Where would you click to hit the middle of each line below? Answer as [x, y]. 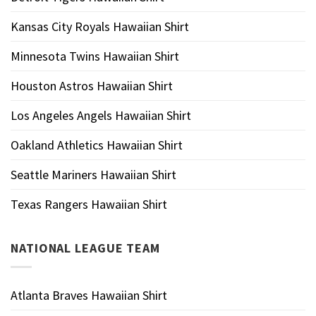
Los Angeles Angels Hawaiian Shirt [101, 115]
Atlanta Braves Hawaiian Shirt [89, 296]
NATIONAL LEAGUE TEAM [85, 248]
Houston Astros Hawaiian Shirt [92, 85]
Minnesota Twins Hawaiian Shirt [95, 56]
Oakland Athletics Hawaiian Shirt [97, 145]
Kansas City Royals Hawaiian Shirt [100, 26]
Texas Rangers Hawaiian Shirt [89, 204]
